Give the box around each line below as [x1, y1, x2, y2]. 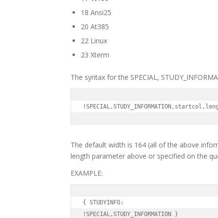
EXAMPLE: [71, 168, 103, 178]
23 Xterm [81, 50, 109, 60]
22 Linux [81, 36, 107, 46]
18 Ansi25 [81, 8, 111, 18]
